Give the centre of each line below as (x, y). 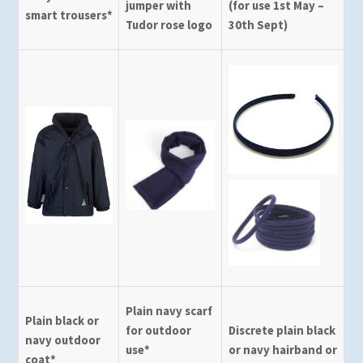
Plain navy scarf (169, 310)
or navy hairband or (282, 349)
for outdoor (158, 330)
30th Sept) (258, 24)
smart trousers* (68, 15)
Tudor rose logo (169, 24)
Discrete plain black (282, 330)
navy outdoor (62, 340)
